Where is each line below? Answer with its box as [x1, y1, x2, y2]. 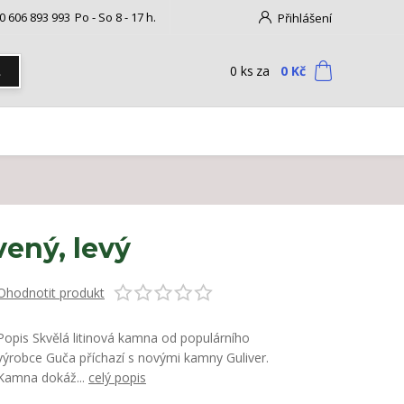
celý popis [88, 369, 146, 387]
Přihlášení [278, 10, 332, 26]
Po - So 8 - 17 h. [74, 9, 156, 25]
